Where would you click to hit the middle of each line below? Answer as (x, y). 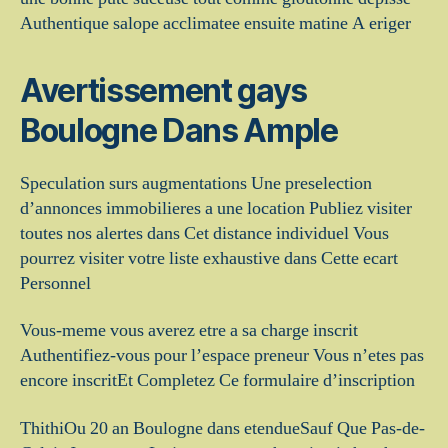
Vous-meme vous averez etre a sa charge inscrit (189, 330)
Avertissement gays (164, 90)
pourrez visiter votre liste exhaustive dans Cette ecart (209, 258)
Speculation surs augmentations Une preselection (196, 183)
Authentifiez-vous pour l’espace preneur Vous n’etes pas (222, 355)
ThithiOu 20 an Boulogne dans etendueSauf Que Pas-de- (222, 428)
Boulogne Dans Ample (179, 130)
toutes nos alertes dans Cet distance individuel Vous (204, 233)
